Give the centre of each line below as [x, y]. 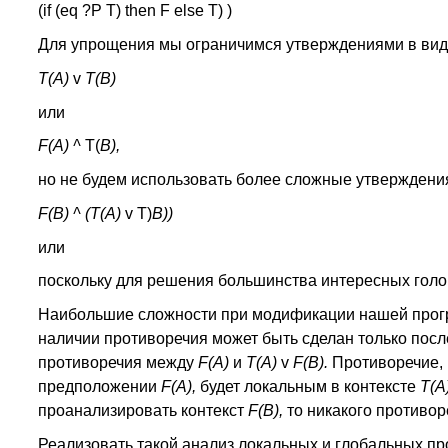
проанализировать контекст [142, 410]
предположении [99, 386]
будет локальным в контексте [309, 386]
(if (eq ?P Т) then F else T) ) [134, 11]
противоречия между [117, 362]
